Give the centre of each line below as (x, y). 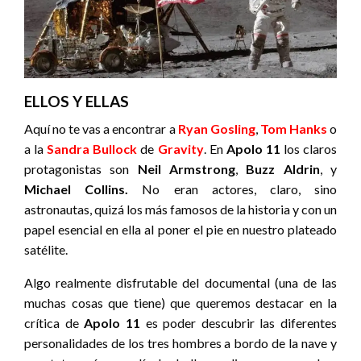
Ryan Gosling (216, 129)
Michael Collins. (83, 189)
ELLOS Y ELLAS (77, 102)
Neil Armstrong (187, 169)
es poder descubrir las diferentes (238, 323)
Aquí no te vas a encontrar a (101, 129)
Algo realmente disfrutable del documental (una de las (180, 283)
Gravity (180, 149)
